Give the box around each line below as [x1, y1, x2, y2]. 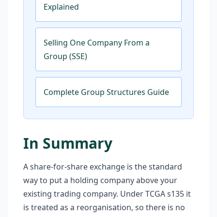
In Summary [23, 133, 112, 153]
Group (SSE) [44, 51, 87, 62]
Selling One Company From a [44, 37, 150, 48]
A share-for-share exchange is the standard [23, 161, 182, 172]
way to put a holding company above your [23, 175, 177, 186]
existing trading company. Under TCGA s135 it [23, 188, 191, 199]
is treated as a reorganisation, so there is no [23, 202, 185, 213]
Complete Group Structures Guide [44, 87, 169, 97]
